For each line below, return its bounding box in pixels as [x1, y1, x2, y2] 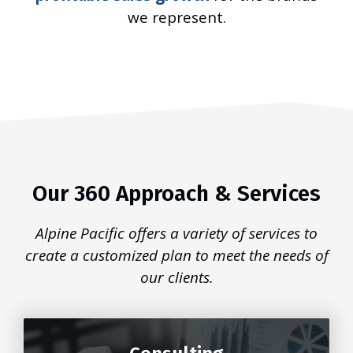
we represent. [127, 7, 226, 28]
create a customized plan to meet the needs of [24, 245, 329, 266]
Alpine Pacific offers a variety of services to [35, 223, 318, 244]
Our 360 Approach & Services [32, 180, 321, 207]
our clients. [139, 267, 214, 288]
